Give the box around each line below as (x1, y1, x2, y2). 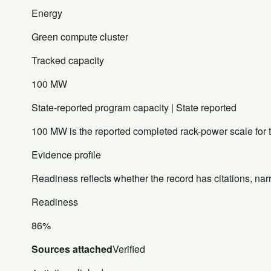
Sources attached (31, 241, 113, 256)
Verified (113, 241, 145, 256)
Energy (31, 5, 62, 20)
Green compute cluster (31, 29, 128, 44)
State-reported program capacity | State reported (31, 100, 237, 114)
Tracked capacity (31, 53, 104, 67)
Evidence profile (31, 147, 101, 162)
